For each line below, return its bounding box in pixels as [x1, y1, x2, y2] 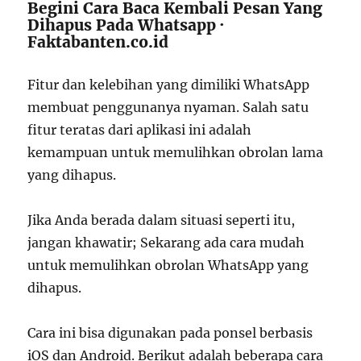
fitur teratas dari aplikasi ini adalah [27, 122, 252, 138]
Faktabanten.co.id [27, 32, 169, 52]
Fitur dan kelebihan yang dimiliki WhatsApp [27, 77, 310, 93]
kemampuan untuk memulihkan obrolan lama [27, 144, 324, 160]
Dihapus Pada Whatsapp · [27, 15, 225, 35]
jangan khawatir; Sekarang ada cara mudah [27, 234, 305, 251]
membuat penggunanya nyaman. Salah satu [27, 99, 309, 115]
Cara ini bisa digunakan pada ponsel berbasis [27, 325, 313, 341]
